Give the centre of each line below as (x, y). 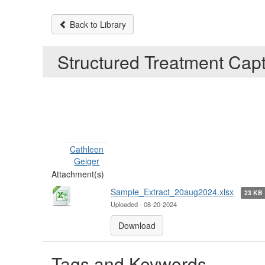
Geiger (87, 161)
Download (137, 226)
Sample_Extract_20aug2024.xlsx (172, 192)
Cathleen (87, 149)
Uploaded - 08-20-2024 (144, 204)
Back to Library (97, 25)
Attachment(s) (78, 174)
